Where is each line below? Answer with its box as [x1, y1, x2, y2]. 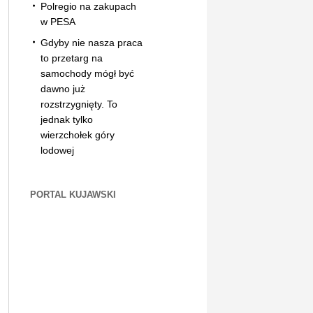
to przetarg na [40, 52, 103, 64]
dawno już [40, 82, 85, 94]
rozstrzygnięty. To [40, 98, 117, 110]
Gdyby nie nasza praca [40, 36, 143, 48]
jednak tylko [40, 113, 93, 125]
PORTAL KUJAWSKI [29, 189, 116, 200]
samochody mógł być [40, 67, 134, 79]
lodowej [40, 144, 74, 156]
